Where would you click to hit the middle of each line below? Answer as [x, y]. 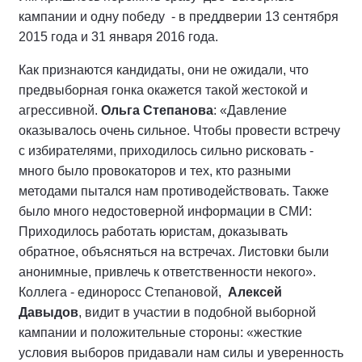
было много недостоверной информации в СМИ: [165, 211]
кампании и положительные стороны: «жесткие [160, 332]
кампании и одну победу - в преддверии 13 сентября [179, 16]
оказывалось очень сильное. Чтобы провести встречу [179, 130]
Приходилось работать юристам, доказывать [153, 231]
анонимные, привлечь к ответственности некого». [167, 271]
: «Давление [250, 110]
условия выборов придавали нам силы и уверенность [181, 352]
